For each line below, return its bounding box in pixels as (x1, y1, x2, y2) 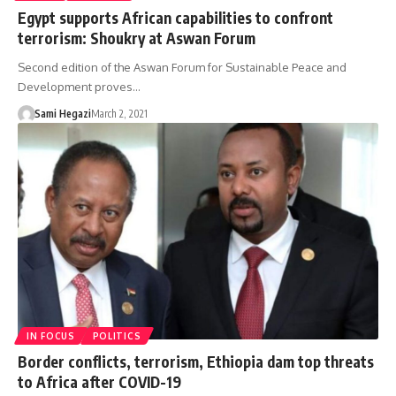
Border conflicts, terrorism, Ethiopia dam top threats (18, 351, 374, 371)
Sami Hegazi (34, 106, 91, 120)
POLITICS (92, 330, 141, 341)
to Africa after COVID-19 (18, 371, 181, 392)
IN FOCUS (27, 330, 75, 341)
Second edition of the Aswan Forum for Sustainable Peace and (18, 59, 346, 74)
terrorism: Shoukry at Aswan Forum (18, 27, 255, 48)
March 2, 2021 (90, 106, 148, 120)
